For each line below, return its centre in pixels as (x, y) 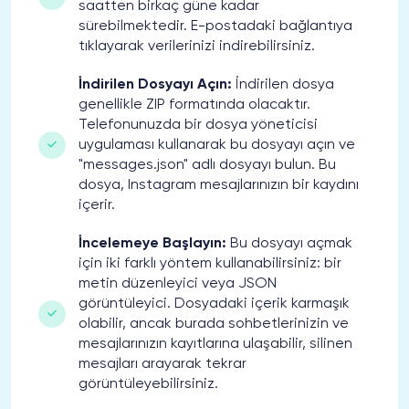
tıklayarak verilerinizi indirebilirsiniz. (197, 46)
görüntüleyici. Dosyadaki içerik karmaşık (214, 304)
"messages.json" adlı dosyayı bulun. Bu (207, 165)
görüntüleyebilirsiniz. (148, 384)
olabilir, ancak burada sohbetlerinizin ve (214, 324)
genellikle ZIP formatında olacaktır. (194, 105)
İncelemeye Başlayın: (152, 243)
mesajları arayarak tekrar (163, 364)
